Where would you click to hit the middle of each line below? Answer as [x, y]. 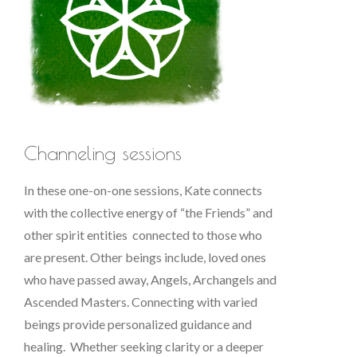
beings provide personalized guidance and [138, 324]
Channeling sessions [106, 153]
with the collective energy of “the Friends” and [148, 212]
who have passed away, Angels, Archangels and [150, 279]
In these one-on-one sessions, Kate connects [143, 190]
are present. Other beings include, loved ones [145, 257]
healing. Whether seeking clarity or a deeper [144, 346]
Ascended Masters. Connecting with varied [141, 301]
